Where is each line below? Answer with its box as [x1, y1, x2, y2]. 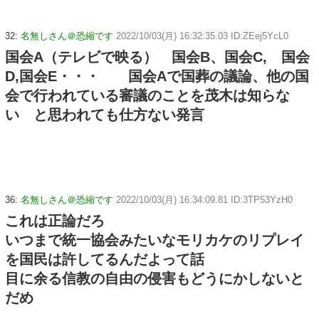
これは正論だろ [5, 212, 105, 229]
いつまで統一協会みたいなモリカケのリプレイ [5, 231, 304, 248]
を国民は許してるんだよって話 [5, 251, 204, 267]
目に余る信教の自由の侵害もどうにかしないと [5, 270, 304, 286]
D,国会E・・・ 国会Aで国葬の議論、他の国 [5, 68, 309, 84]
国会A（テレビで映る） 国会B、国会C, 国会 [5, 48, 310, 65]
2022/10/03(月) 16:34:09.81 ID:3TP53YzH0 [116, 194, 293, 205]
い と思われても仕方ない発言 [5, 106, 204, 122]
